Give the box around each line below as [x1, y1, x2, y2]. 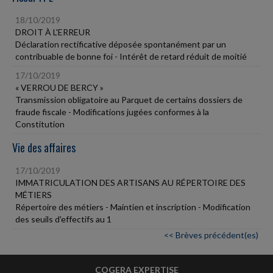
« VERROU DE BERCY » [15, 82, 104, 93]
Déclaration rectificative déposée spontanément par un [15, 39, 226, 49]
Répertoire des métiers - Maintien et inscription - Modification [15, 202, 250, 212]
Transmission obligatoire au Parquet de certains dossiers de [15, 94, 243, 105]
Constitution [15, 119, 65, 129]
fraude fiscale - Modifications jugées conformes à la [15, 107, 209, 117]
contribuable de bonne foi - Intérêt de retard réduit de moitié [15, 51, 247, 62]
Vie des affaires [12, 140, 76, 155]
